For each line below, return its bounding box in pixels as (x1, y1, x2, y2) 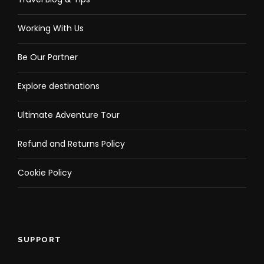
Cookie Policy (18, 167, 72, 179)
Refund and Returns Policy (18, 138, 125, 150)
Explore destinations (18, 80, 100, 92)
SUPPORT (18, 235, 62, 244)
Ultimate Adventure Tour (18, 109, 120, 121)
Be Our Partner (18, 51, 78, 63)
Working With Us (18, 22, 84, 34)
